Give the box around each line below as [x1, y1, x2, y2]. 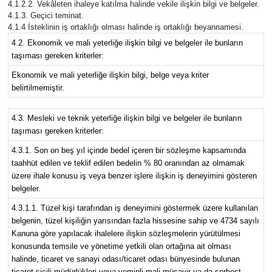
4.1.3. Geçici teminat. [7, 11, 84, 21]
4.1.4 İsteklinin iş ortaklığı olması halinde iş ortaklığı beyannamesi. [7, 22, 243, 32]
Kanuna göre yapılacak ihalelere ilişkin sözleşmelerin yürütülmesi [11, 229, 240, 239]
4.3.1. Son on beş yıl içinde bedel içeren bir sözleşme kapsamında [11, 146, 246, 155]
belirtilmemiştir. [11, 83, 64, 93]
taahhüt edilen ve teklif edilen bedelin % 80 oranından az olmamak [11, 158, 245, 168]
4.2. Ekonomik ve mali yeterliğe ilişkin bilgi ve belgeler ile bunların [11, 38, 243, 48]
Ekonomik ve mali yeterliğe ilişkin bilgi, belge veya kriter [11, 70, 209, 80]
